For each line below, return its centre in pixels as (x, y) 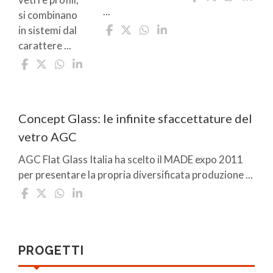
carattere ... (45, 45)
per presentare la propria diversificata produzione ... (136, 174)
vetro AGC (48, 136)
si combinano (48, 15)
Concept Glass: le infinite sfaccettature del (135, 118)
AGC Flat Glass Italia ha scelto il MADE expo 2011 (131, 159)
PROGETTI (51, 250)
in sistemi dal (48, 30)
